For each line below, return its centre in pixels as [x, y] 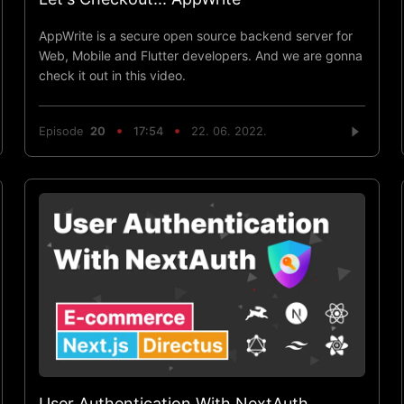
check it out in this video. [112, 75]
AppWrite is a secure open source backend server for [195, 35]
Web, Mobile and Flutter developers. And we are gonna [200, 55]
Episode [64, 132]
